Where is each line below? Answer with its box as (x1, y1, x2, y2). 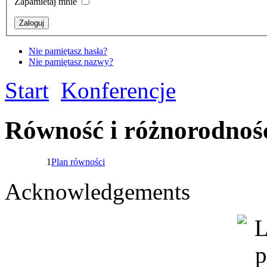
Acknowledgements (5, 179, 190, 205)
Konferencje (61, 77, 176, 104)
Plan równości (51, 157, 105, 167)
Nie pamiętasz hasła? (29, 46, 107, 57)
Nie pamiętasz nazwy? (29, 57, 113, 67)
